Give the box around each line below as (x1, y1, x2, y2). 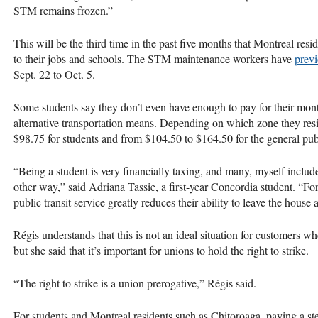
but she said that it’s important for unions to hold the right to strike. (13, 242, 312, 258)
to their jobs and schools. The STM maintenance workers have (13, 50, 295, 66)
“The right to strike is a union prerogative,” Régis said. (13, 275, 256, 290)
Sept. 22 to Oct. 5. (13, 66, 95, 82)
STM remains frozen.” (13, 2, 113, 18)
